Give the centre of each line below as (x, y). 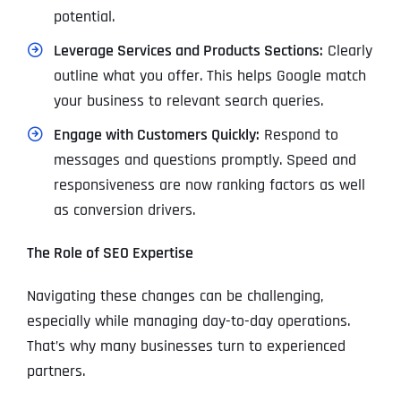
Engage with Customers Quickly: (156, 135)
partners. (55, 371)
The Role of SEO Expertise (110, 253)
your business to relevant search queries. (188, 101)
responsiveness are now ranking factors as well (209, 185)
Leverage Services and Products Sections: (188, 51)
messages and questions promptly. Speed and (205, 160)
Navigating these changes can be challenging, (175, 296)
